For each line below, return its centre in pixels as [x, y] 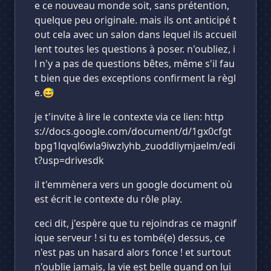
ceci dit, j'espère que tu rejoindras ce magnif [135, 223]
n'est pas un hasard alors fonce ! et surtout [133, 252]
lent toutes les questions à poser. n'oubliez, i [135, 49]
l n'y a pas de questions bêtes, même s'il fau [135, 64]
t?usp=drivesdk [69, 160]
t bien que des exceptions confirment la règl [135, 78]
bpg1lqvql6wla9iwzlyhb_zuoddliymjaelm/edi [135, 146]
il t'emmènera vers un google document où [133, 184]
